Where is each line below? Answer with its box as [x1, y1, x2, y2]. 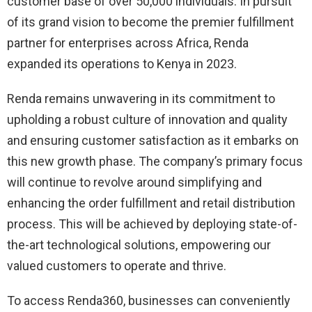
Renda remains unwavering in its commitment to [7, 91, 275, 107]
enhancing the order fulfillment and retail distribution [7, 196, 295, 211]
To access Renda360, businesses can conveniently [7, 293, 290, 309]
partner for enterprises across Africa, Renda [7, 36, 249, 51]
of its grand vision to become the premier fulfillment [7, 15, 294, 30]
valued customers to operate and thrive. [7, 258, 226, 274]
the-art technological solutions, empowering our [7, 237, 271, 253]
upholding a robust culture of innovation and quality [7, 112, 288, 127]
